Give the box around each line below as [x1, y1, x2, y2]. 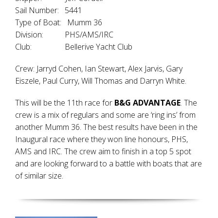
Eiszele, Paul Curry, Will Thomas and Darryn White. [15, 75, 187, 86]
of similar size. [15, 170, 64, 181]
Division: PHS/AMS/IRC [15, 29, 114, 40]
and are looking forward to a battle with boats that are [15, 158, 202, 169]
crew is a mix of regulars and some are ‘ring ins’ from [15, 109, 196, 120]
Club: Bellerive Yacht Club [15, 41, 133, 52]
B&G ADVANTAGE [114, 97, 181, 108]
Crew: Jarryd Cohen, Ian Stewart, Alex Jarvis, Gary [15, 63, 183, 74]
